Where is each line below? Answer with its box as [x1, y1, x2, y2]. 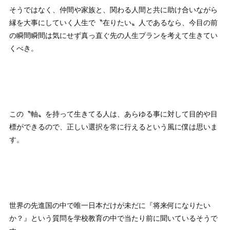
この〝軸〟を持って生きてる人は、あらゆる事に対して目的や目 [9, 108, 218, 119]
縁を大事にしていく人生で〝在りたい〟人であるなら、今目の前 [9, 16, 218, 27]
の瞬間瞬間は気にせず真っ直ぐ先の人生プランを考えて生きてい [9, 29, 218, 40]
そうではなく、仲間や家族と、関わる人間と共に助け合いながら [9, 4, 218, 14]
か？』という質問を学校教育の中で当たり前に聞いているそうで [9, 212, 218, 223]
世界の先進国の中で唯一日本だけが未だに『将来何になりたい [9, 199, 211, 210]
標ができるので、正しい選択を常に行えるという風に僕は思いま [9, 121, 218, 131]
